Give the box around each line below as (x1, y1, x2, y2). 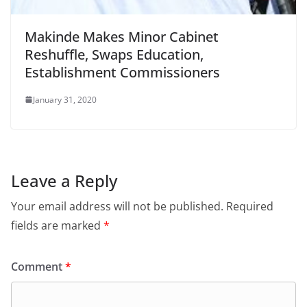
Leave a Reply (11, 169, 117, 192)
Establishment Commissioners (25, 62, 220, 82)
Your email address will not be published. (11, 198, 223, 214)
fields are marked (11, 217, 103, 233)
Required (226, 198, 273, 214)
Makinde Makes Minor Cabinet (25, 27, 219, 46)
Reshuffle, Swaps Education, (25, 45, 204, 64)
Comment (11, 258, 65, 274)
